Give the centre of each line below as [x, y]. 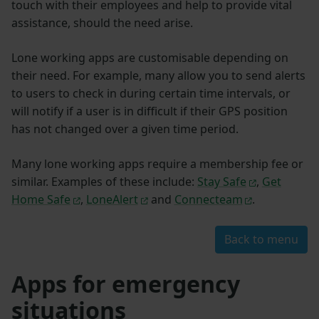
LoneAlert [112, 200]
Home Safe [41, 200]
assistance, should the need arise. [102, 23]
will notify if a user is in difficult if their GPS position [150, 111]
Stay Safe [222, 182]
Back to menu [261, 240]
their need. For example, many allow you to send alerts [158, 76]
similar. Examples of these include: [104, 182]
